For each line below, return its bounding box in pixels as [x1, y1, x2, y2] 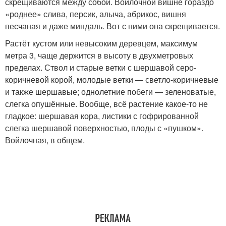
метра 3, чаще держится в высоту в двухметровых [5, 49, 193, 61]
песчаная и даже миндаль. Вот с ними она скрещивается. [5, 20, 220, 32]
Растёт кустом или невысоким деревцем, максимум [5, 37, 198, 49]
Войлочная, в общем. [5, 134, 85, 146]
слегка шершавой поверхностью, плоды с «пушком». [5, 122, 203, 134]
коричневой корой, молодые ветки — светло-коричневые [5, 74, 218, 85]
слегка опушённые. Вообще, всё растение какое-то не [5, 98, 208, 109]
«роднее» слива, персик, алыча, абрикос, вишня [5, 8, 186, 20]
